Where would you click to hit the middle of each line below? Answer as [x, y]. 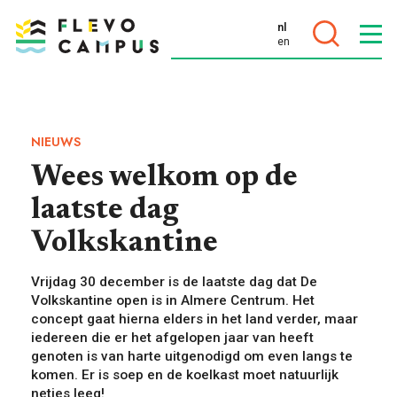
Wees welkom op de [164, 178]
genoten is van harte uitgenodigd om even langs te [192, 356]
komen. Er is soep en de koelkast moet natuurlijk [185, 374]
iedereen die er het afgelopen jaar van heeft [172, 337]
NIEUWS [56, 142]
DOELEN [49, 102]
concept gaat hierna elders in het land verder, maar [195, 319]
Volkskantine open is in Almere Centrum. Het [173, 300]
